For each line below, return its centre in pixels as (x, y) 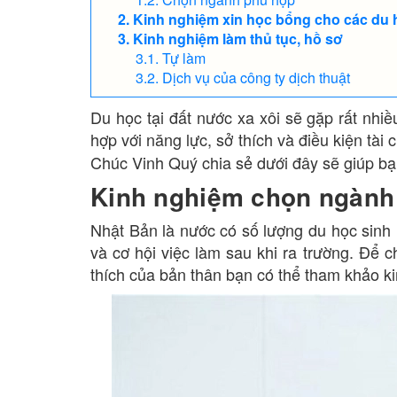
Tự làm (184, 58)
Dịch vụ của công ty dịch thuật (256, 78)
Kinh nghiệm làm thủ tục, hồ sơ (238, 39)
